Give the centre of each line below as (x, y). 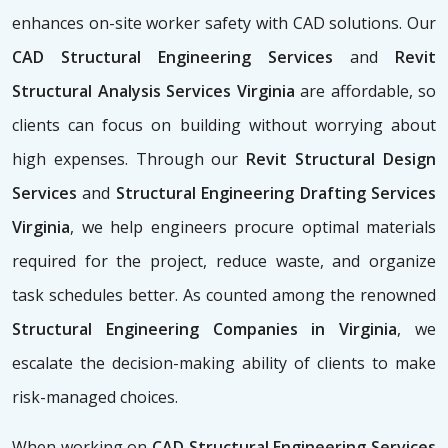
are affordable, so (365, 91)
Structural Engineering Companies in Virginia (205, 329)
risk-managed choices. (95, 397)
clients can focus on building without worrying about (224, 125)
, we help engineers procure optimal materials (253, 227)
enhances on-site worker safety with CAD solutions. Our (224, 23)
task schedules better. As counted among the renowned (224, 295)
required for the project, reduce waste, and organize (224, 261)
